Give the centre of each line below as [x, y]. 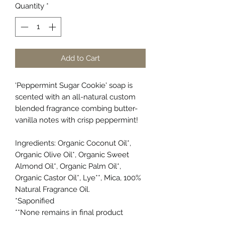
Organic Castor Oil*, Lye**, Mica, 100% [78, 178]
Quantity [30, 6]
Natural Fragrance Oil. [52, 189]
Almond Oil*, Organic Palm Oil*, [68, 166]
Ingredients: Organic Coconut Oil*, [73, 143]
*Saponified [35, 201]
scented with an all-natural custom [75, 97]
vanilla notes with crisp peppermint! [78, 120]
